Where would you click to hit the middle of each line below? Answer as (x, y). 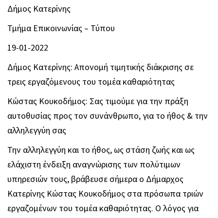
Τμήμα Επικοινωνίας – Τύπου (61, 28)
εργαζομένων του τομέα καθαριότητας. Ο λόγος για (103, 208)
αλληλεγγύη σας (37, 130)
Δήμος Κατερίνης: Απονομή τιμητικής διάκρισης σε (100, 67)
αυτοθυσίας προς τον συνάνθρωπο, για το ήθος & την (108, 116)
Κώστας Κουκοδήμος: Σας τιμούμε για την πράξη (98, 101)
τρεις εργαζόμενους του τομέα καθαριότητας (91, 82)
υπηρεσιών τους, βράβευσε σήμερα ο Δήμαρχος (95, 179)
